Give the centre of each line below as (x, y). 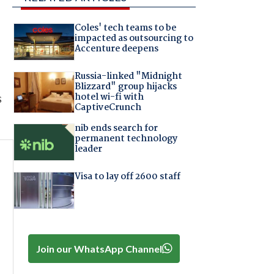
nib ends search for (116, 128)
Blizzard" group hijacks (125, 87)
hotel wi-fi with (109, 97)
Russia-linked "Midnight (128, 76)
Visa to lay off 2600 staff (127, 176)
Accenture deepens (116, 49)
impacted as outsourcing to (134, 39)
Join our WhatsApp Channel (99, 248)
